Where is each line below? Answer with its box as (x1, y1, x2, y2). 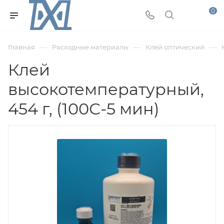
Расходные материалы (52, 43, 128, 51)
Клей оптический (145, 43, 204, 51)
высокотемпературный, (8, 79, 204, 99)
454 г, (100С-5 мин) (8, 99, 159, 118)
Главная (8, 43, 35, 51)
